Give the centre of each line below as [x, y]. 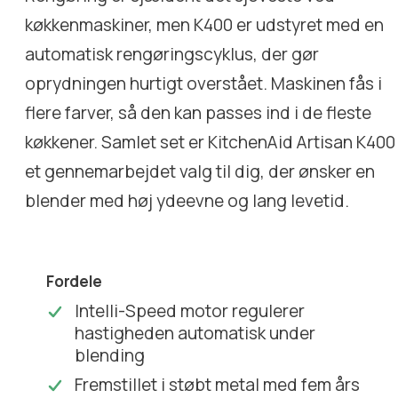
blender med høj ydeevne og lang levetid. [187, 200]
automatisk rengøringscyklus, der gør [172, 54]
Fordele [75, 281]
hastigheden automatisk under [195, 333]
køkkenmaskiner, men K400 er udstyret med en [205, 24]
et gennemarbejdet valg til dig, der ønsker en [200, 171]
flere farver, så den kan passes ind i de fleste [199, 112]
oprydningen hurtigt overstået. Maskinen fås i [204, 83]
